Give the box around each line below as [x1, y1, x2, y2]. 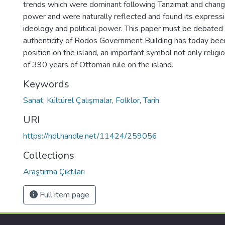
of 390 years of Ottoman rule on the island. [23, 59, 173, 70]
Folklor [116, 95, 140, 106]
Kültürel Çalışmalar [47, 95, 112, 106]
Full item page [38, 189, 89, 200]
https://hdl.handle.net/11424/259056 [23, 131, 157, 142]
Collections [23, 149, 74, 162]
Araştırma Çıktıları [23, 166, 85, 177]
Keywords [23, 77, 69, 91]
